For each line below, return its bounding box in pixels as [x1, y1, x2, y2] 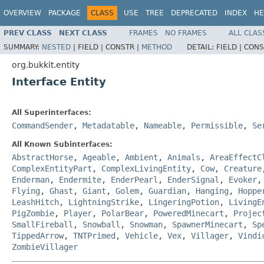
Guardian [148, 186, 186, 196]
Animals [167, 152, 200, 162]
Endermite [59, 174, 101, 184]
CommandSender [12, 120, 73, 130]
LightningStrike [68, 197, 139, 207]
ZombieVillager [12, 242, 78, 252]
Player [64, 208, 92, 218]
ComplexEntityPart [12, 163, 92, 173]
